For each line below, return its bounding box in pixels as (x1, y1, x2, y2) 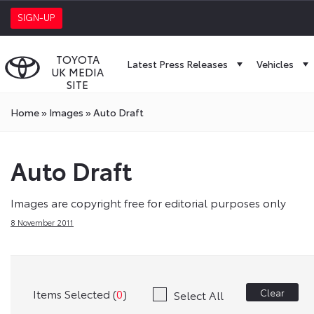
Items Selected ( (33, 285, 116, 302)
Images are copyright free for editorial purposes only (11, 194, 286, 210)
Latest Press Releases (127, 57, 228, 71)
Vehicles (257, 57, 294, 71)
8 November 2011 (11, 217, 74, 228)
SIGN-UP (18, 11, 55, 23)
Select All (174, 286, 224, 303)
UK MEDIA (51, 64, 104, 79)
